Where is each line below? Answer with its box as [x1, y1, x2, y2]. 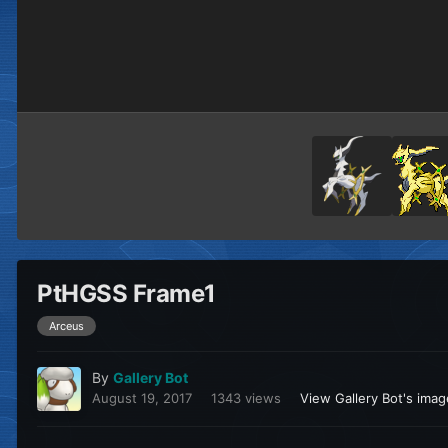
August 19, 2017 [92, 390, 192, 407]
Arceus [49, 319, 84, 334]
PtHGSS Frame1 [37, 279, 216, 309]
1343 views [211, 390, 281, 407]
